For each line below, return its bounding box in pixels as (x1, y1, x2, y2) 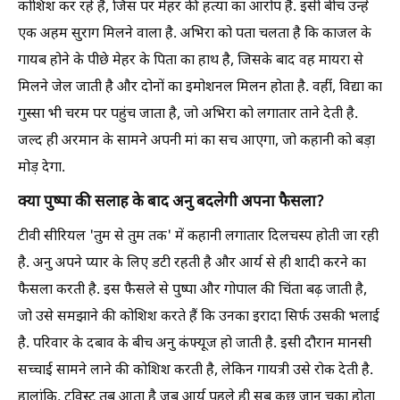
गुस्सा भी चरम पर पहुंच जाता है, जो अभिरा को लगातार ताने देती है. (18, 104, 358, 124)
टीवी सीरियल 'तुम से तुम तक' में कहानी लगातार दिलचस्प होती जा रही (18, 227, 379, 246)
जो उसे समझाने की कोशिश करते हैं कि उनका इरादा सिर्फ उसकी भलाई (18, 307, 379, 327)
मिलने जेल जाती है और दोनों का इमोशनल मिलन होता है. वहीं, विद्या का (18, 78, 382, 97)
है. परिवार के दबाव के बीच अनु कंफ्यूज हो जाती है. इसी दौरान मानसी (18, 334, 371, 354)
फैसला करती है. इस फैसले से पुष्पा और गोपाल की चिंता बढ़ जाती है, (18, 280, 367, 300)
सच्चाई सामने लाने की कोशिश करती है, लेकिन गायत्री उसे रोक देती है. (18, 361, 373, 380)
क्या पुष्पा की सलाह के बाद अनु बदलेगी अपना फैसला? (18, 192, 324, 212)
